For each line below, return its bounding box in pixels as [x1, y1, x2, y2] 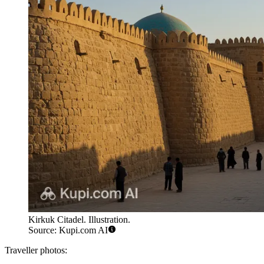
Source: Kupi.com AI [28, 225, 108, 236]
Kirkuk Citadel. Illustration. [28, 214, 130, 225]
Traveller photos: [5, 245, 67, 256]
